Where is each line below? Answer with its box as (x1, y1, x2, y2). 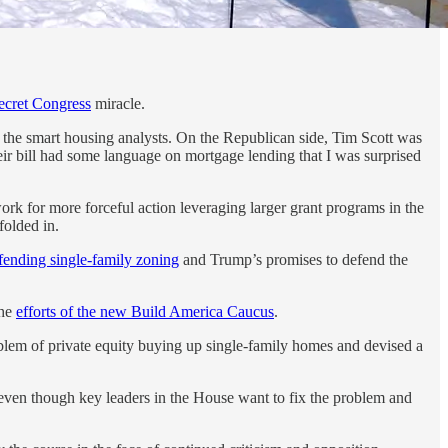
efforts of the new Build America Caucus (16, 302, 274, 320)
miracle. (91, 94, 145, 112)
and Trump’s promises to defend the (179, 250, 408, 268)
